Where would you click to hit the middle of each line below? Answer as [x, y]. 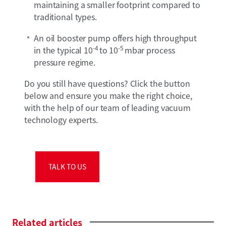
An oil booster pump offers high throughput [116, 38]
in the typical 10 [64, 50]
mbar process [149, 50]
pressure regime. [66, 62]
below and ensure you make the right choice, [108, 96]
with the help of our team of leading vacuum [107, 108]
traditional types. [65, 17]
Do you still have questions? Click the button [107, 83]
